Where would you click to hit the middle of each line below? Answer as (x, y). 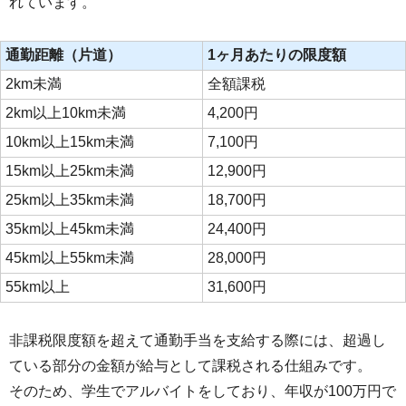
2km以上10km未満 (66, 113)
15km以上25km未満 (70, 171)
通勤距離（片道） (63, 55)
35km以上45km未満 (70, 229)
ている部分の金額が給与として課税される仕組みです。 (190, 366)
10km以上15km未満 (70, 142)
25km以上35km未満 (70, 200)
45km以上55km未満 (70, 258)
